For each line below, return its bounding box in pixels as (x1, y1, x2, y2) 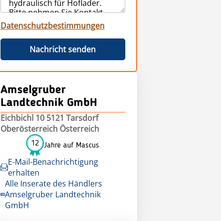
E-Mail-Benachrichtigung (7, 156, 98, 167)
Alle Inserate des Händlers (4, 178, 102, 189)
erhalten (7, 167, 39, 178)
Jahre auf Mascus (44, 141, 100, 149)
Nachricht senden (30, 44, 96, 55)
